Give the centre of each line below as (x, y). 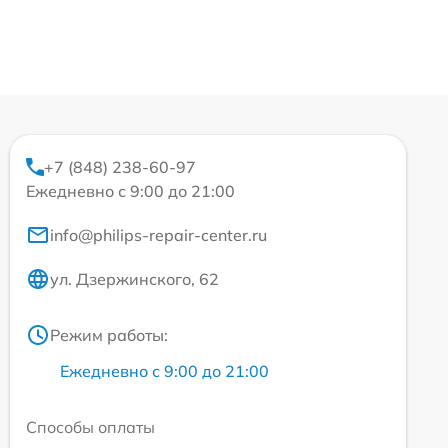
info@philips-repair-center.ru (158, 235)
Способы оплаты (90, 427)
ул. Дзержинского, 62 (134, 279)
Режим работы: (109, 335)
